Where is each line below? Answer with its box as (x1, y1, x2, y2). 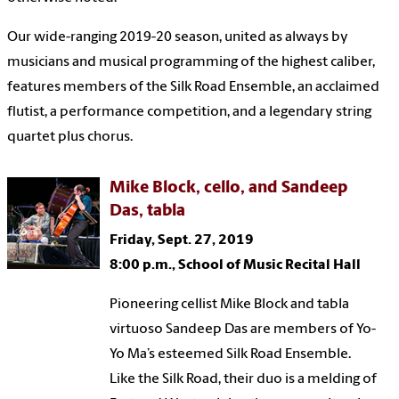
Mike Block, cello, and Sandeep (110, 179, 348, 197)
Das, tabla (110, 202, 186, 220)
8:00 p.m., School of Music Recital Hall (110, 257, 362, 273)
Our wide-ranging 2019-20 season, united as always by (7, 29, 348, 45)
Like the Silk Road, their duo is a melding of (110, 371, 378, 387)
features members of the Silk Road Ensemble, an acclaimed (7, 79, 379, 94)
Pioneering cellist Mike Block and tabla (110, 297, 350, 312)
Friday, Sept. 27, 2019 (110, 232, 255, 248)
